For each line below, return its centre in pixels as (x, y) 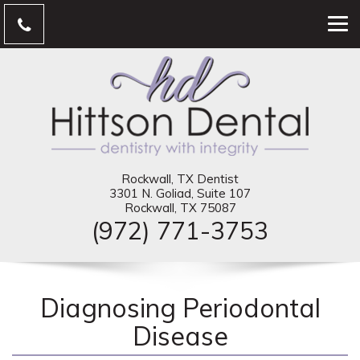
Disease (180, 336)
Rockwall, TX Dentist (180, 179)
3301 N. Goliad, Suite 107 (180, 193)
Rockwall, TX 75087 (180, 208)
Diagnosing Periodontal (180, 308)
